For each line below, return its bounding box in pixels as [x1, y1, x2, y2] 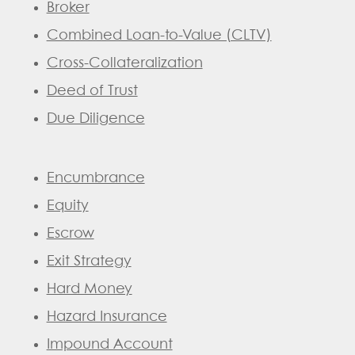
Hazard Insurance [46, 309, 167, 324]
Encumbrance [46, 170, 145, 185]
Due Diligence [46, 111, 145, 126]
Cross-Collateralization [46, 55, 203, 71]
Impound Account [46, 337, 173, 352]
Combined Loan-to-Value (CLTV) [46, 28, 272, 43]
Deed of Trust [46, 83, 138, 98]
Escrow [46, 226, 94, 241]
